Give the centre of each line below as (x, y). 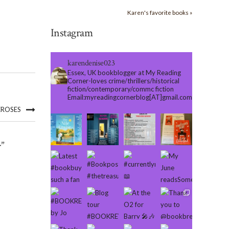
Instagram (71, 33)
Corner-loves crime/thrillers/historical (123, 81)
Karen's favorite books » (160, 12)
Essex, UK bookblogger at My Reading (124, 73)
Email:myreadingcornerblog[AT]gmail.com (130, 97)
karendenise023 (91, 63)
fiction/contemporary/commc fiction (121, 89)
